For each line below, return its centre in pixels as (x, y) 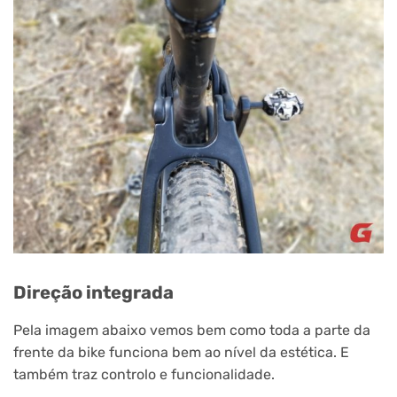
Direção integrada (93, 293)
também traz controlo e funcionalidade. (144, 374)
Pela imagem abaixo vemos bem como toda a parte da (192, 330)
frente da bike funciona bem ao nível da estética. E (181, 352)
